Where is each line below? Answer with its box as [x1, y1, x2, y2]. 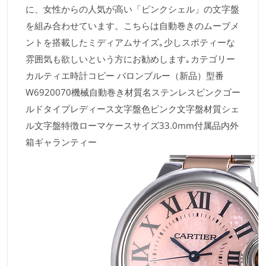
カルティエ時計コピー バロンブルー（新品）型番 [26, 69, 224, 81]
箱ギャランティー [26, 135, 97, 148]
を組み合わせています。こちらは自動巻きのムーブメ [26, 19, 239, 31]
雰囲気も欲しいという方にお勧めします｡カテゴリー [26, 52, 235, 65]
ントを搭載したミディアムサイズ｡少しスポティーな [26, 36, 235, 48]
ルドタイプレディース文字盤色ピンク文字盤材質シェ [26, 102, 239, 115]
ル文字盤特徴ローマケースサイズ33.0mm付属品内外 [26, 119, 239, 131]
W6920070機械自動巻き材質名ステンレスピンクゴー [26, 85, 240, 98]
